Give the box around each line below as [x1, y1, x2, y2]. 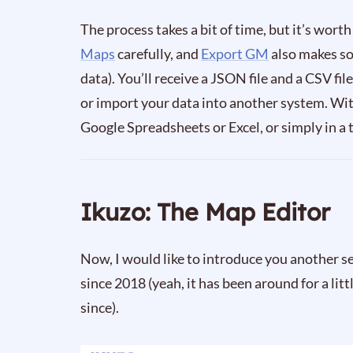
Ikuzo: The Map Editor [80, 196, 330, 227]
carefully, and [115, 44, 201, 62]
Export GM [201, 44, 269, 62]
